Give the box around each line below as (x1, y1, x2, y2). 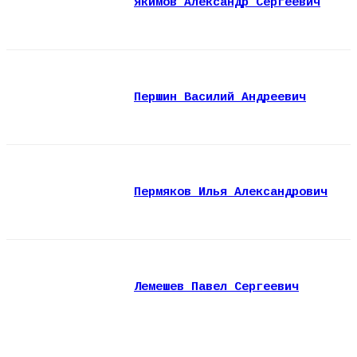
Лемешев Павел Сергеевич (134, 280, 299, 294)
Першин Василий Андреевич (134, 90, 306, 104)
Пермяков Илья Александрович (134, 185, 328, 199)
